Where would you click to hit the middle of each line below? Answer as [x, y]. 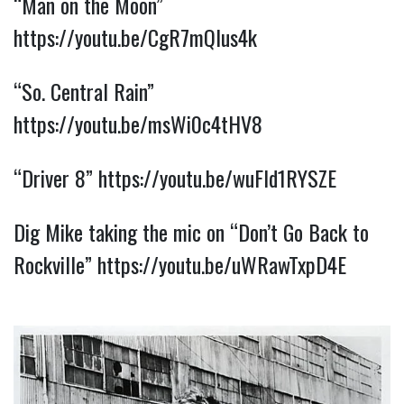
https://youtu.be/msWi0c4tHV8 [138, 123]
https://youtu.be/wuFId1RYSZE [217, 177]
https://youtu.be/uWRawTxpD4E [222, 264]
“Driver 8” [56, 177]
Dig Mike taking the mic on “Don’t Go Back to [191, 231]
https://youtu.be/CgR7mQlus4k [135, 37]
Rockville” [55, 264]
